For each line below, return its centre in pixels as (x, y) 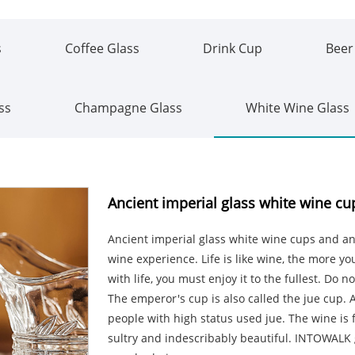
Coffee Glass (102, 48)
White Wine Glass (298, 107)
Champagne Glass (128, 107)
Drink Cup (233, 48)
